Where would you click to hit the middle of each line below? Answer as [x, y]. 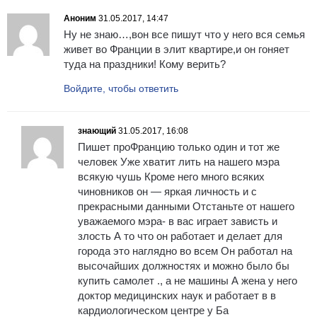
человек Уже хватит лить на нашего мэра [179, 162]
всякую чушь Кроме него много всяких [171, 177]
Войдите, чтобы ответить [121, 89]
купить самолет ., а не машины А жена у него [188, 281]
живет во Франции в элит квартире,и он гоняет [177, 50]
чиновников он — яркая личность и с [167, 192]
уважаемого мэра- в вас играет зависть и [178, 221]
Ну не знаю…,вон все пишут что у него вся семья [184, 35]
